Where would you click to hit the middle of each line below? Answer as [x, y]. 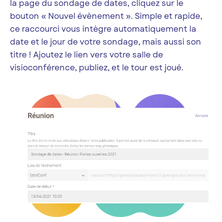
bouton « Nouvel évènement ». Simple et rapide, [106, 16]
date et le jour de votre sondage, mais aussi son [106, 42]
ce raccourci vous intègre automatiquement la [103, 29]
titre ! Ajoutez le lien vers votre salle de [86, 55]
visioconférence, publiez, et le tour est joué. [97, 68]
